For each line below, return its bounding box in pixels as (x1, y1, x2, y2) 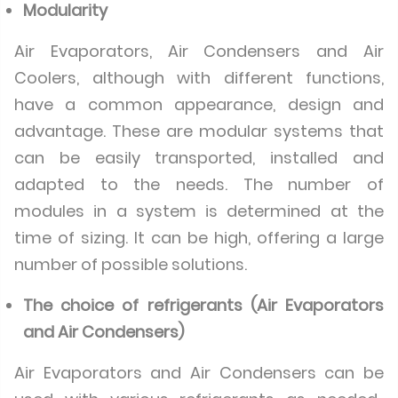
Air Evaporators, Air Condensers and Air (14, 40, 384, 62)
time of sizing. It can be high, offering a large (14, 227, 384, 249)
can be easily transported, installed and (14, 147, 384, 169)
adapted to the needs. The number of (14, 173, 384, 195)
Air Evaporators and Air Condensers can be (14, 362, 384, 384)
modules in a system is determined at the (14, 200, 384, 222)
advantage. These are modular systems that (14, 120, 384, 142)
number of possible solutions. (14, 253, 247, 275)
